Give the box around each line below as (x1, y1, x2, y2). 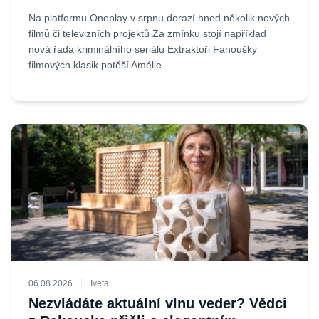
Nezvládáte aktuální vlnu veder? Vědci (28, 296, 287, 311)
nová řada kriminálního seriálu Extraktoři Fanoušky (28, 43, 257, 55)
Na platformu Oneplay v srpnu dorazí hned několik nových (28, 12, 290, 23)
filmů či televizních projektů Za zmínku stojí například (28, 28, 266, 39)
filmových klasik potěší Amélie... (28, 59, 170, 70)
